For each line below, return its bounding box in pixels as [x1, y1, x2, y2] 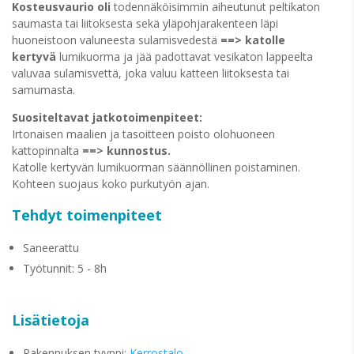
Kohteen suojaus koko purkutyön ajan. [12, 176, 209, 191]
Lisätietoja [12, 311, 89, 330]
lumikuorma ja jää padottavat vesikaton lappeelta [56, 49, 313, 64]
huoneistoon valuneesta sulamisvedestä [12, 32, 220, 47]
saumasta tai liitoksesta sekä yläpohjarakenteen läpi [12, 16, 278, 31]
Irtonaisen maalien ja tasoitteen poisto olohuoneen [12, 126, 275, 141]
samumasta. [12, 82, 75, 97]
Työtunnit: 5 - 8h [23, 261, 107, 276]
